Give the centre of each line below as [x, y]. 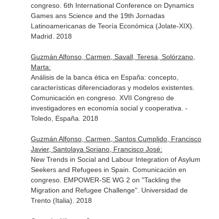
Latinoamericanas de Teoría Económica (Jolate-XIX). [112, 26]
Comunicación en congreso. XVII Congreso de [102, 98]
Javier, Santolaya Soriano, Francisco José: [96, 149]
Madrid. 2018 [51, 36]
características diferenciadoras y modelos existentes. [112, 88]
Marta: [41, 67]
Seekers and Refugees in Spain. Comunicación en [108, 170]
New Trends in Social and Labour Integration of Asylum [115, 159]
